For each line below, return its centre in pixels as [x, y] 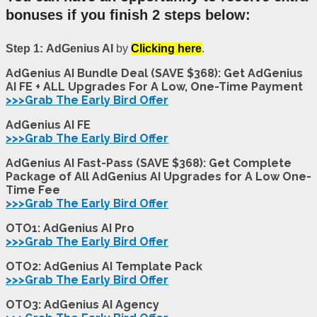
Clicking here [166, 49]
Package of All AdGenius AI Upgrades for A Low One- [158, 177]
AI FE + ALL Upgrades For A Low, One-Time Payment [154, 87]
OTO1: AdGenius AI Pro [70, 229]
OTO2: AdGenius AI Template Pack [104, 267]
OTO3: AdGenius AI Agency [82, 305]
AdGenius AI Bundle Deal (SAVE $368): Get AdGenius [154, 74]
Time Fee [33, 190]
